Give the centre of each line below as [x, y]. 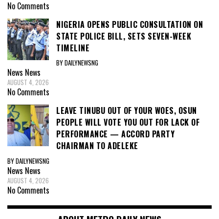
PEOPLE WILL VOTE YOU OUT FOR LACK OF [128, 122]
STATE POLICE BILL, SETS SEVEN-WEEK [124, 36]
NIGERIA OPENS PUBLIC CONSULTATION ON [130, 24]
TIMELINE [73, 48]
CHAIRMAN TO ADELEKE [97, 146]
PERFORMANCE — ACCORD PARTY [115, 134]
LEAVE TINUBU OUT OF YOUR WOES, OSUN [127, 111]
